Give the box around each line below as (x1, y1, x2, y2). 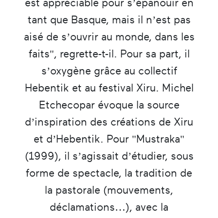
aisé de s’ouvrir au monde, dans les (23, 30, 195, 43)
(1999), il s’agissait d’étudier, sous (24, 149, 194, 162)
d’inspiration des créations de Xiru (25, 115, 193, 128)
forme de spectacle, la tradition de (26, 166, 192, 179)
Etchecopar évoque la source (38, 98, 180, 111)
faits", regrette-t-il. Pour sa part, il (28, 47, 190, 60)
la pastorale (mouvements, (45, 183, 173, 196)
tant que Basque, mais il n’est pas (27, 13, 191, 26)
